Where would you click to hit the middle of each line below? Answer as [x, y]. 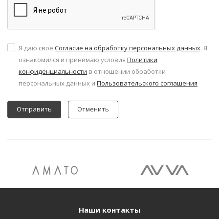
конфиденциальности [53, 71]
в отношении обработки [126, 71]
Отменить [93, 109]
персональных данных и [58, 83]
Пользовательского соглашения [147, 83]
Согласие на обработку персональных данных [128, 48]
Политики [142, 60]
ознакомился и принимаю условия [73, 60]
